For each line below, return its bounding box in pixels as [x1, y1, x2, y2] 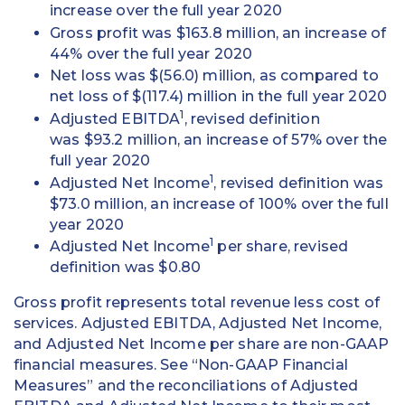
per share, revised [213, 238, 349, 256]
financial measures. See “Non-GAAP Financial [14, 356, 348, 374]
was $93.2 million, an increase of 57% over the [50, 130, 388, 148]
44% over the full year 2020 [50, 44, 253, 62]
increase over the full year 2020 [50, 2, 283, 20]
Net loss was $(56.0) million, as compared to [50, 67, 380, 85]
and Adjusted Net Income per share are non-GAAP [14, 335, 390, 353]
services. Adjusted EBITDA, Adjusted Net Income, [14, 315, 382, 333]
